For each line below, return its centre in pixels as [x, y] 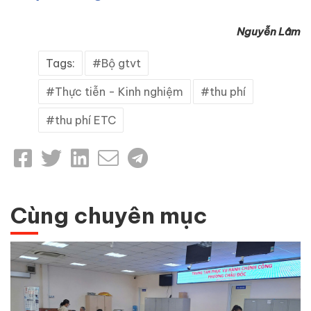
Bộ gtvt [121, 64]
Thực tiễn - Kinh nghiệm [119, 92]
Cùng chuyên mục [109, 216]
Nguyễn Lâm [269, 32]
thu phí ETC [85, 120]
